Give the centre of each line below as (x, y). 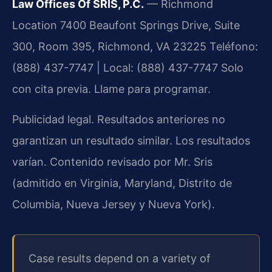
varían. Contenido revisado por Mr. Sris (112, 161)
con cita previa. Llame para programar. (111, 89)
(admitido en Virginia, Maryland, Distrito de (122, 183)
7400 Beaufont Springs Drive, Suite (148, 25)
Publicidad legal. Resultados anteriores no (119, 119)
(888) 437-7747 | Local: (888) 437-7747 (115, 68)
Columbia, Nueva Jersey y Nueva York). (114, 204)
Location (35, 25)
